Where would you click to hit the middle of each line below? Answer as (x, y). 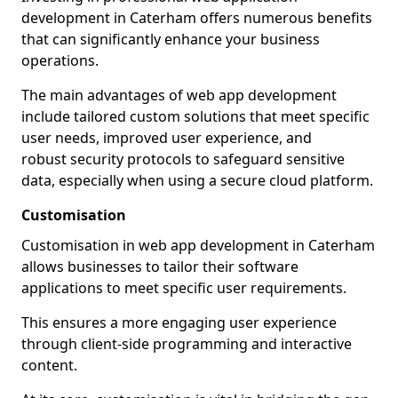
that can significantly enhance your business (171, 39)
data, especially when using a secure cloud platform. (197, 180)
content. (49, 365)
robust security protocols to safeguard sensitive (183, 159)
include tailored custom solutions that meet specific (195, 116)
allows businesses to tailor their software (160, 267)
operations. (60, 60)
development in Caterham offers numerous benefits (197, 18)
